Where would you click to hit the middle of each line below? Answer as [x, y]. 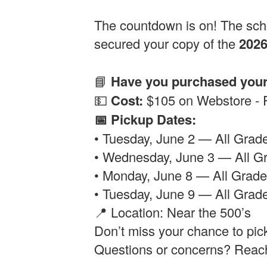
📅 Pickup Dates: [145, 119]
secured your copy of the [167, 43]
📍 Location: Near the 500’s [173, 212]
